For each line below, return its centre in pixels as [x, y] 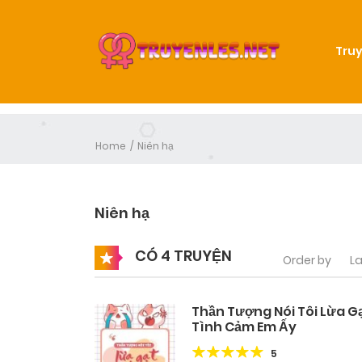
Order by [307, 260]
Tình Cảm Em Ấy [244, 326]
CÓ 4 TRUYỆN [182, 255]
